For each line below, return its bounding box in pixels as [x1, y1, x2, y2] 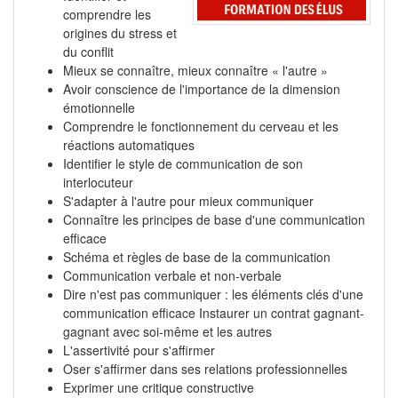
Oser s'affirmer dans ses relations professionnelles [63, 360, 347, 378]
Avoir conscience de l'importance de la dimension [63, 80, 340, 98]
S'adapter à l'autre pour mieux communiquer [63, 192, 314, 210]
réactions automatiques [63, 136, 195, 154]
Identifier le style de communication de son [63, 155, 303, 172]
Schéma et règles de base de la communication [63, 248, 330, 266]
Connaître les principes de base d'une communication [63, 211, 365, 228]
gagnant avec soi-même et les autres [63, 322, 272, 340]
